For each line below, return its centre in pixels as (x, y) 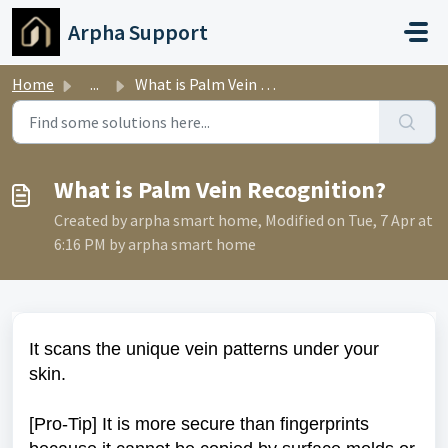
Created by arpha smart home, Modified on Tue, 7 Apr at (243, 220)
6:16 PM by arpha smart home (155, 244)
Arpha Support (138, 32)
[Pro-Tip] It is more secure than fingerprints (199, 424)
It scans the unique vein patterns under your (204, 349)
